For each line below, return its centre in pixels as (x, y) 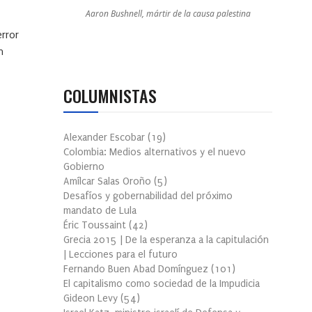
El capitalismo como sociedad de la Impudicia (162, 284)
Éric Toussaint (96, 226)
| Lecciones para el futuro (120, 255)
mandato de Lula (100, 211)
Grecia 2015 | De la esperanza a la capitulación (166, 240)
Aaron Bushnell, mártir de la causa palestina (168, 14)
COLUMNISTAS (110, 96)
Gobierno (84, 167)
